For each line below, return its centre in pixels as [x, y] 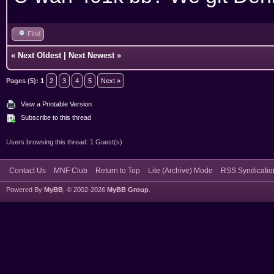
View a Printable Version [56, 104]
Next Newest [91, 55]
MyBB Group [128, 189]
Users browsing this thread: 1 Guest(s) [64, 142]
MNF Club [71, 170]
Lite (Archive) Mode [180, 170]
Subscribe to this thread [56, 117]
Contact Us [28, 170]
